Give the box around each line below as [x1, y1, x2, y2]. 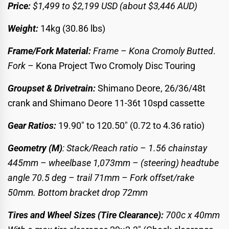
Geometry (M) [8, 142, 62, 153]
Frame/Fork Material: [8, 45, 93, 56]
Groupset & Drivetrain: [8, 82, 98, 94]
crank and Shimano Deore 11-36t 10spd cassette [8, 97, 205, 108]
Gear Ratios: [8, 120, 58, 131]
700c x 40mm [166, 209, 220, 220]
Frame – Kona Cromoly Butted [93, 45, 213, 56]
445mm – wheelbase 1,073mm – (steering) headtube [8, 157, 219, 168]
